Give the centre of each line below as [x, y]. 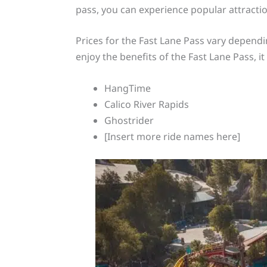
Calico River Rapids [146, 104]
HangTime [127, 88]
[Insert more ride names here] [172, 136]
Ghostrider [129, 120]
